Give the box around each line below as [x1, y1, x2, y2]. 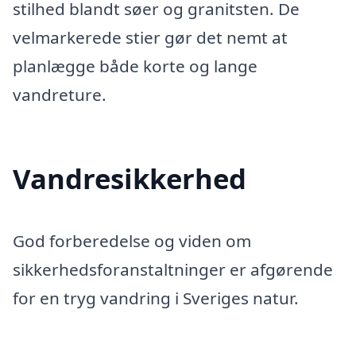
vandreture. [13, 83, 106, 106]
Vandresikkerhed [13, 160, 246, 198]
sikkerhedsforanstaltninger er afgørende [13, 258, 333, 281]
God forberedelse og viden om [13, 230, 251, 253]
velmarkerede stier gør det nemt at [13, 26, 288, 49]
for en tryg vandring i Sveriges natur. [13, 287, 299, 310]
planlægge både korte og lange [13, 55, 257, 78]
